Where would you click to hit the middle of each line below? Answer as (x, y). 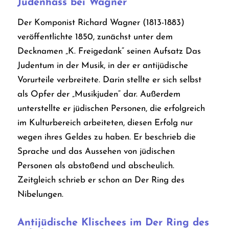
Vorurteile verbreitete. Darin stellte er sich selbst (109, 80)
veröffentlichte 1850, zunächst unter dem (95, 37)
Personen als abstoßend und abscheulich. (96, 166)
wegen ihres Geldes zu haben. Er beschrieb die (106, 137)
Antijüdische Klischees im (81, 223)
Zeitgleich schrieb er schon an (76, 180)
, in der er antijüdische (146, 65)
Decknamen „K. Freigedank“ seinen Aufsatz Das (109, 51)
